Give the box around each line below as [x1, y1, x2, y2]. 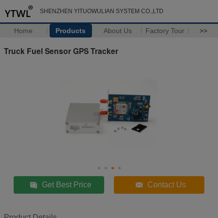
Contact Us [147, 180, 186, 189]
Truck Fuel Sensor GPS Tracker [4, 45, 118, 56]
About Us [104, 27, 132, 35]
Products [55, 27, 86, 35]
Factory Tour [145, 27, 185, 35]
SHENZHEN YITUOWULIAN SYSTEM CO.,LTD [40, 8, 163, 15]
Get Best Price [42, 180, 92, 189]
